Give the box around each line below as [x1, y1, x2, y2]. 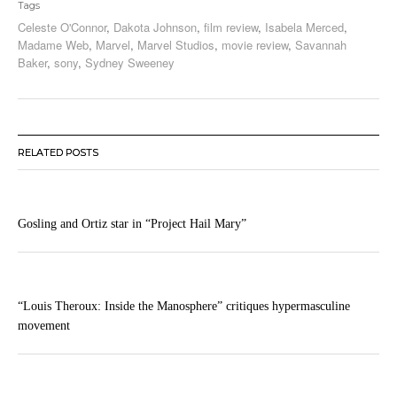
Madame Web [18, 36, 89, 54]
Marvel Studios [137, 36, 214, 54]
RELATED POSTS [18, 146, 98, 160]
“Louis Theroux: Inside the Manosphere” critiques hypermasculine [18, 300, 350, 314]
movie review [222, 36, 288, 54]
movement [18, 319, 70, 333]
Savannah [295, 36, 346, 54]
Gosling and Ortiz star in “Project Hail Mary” [18, 217, 246, 231]
